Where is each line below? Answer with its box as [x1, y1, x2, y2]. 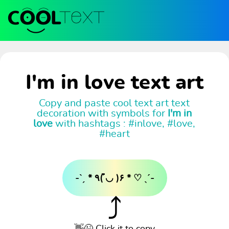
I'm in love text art [26, 73, 203, 94]
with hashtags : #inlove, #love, [53, 119, 196, 129]
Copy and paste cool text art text [39, 98, 190, 109]
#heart [99, 129, 130, 140]
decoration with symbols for [37, 108, 168, 119]
